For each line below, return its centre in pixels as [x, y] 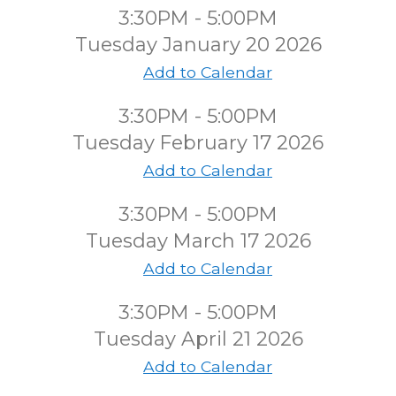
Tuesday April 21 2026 [198, 339]
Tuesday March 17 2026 [198, 241]
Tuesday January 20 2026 [198, 45]
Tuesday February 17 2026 [198, 143]
